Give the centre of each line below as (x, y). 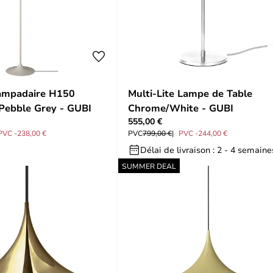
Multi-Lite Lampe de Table (190, 93)
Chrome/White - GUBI (181, 108)
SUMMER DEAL (149, 166)
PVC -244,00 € (203, 133)
